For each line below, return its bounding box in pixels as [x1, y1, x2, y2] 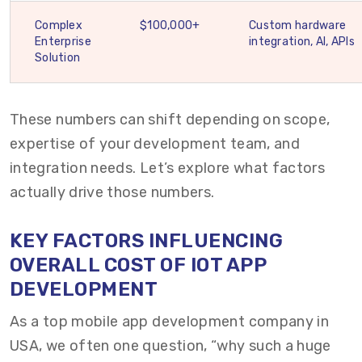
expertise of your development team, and [10, 135, 301, 153]
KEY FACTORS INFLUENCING [10, 229, 284, 252]
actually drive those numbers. [10, 183, 215, 201]
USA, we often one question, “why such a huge [10, 337, 331, 355]
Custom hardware [249, 19, 347, 32]
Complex [35, 19, 82, 32]
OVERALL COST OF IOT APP [10, 254, 267, 276]
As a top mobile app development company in [10, 313, 330, 330]
